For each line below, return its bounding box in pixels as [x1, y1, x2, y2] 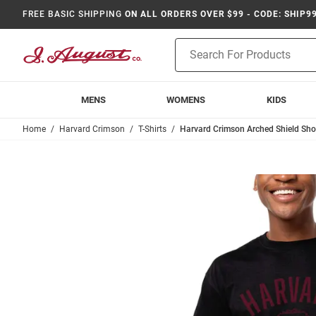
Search [175, 54, 205, 66]
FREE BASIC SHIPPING [23, 9, 123, 19]
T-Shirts [138, 124, 166, 134]
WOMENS [166, 95, 206, 105]
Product [175, 39, 210, 51]
